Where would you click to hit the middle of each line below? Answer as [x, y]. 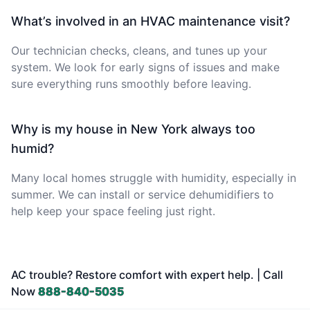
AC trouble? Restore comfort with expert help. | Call [147, 274]
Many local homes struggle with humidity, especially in [154, 177]
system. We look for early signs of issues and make [145, 67]
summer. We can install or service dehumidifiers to [143, 194]
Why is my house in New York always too [133, 129]
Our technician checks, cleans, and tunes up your [139, 50]
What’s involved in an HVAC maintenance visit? [151, 21]
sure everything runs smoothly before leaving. [131, 83]
